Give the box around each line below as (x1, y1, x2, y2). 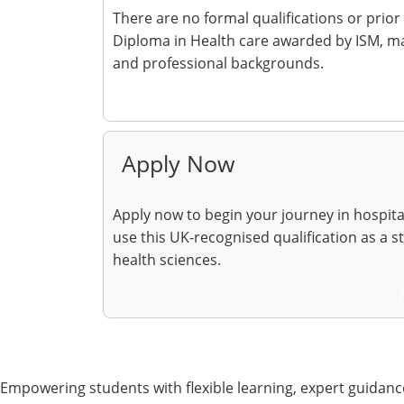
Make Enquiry (127, 90, 219, 110)
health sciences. (113, 250, 221, 270)
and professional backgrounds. (113, 53, 324, 73)
